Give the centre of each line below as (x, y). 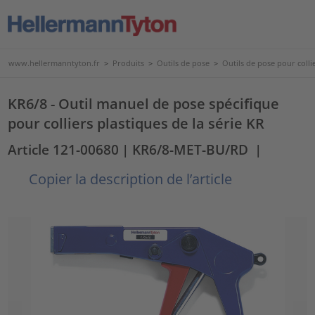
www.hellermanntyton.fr (54, 63)
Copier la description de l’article (129, 179)
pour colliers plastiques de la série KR (136, 123)
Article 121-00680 (64, 149)
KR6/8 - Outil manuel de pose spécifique (144, 103)
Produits (128, 63)
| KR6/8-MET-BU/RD (185, 149)
